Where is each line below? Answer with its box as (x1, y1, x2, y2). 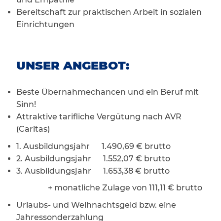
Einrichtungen (16, 20, 74, 30)
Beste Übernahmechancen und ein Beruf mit (16, 87, 199, 97)
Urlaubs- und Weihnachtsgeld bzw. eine (16, 200, 176, 210)
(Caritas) (16, 124, 52, 134)
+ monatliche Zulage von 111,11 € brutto (16, 183, 202, 193)
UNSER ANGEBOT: (16, 58, 129, 73)
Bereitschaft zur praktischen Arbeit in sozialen (16, 7, 202, 17)
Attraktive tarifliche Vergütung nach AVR (16, 112, 182, 122)
